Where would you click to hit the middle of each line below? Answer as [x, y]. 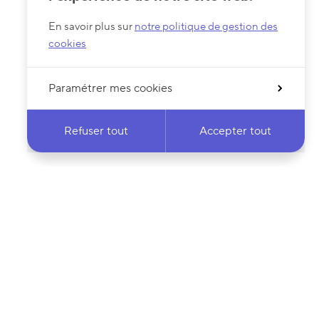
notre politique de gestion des [206, 27]
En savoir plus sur [91, 27]
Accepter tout [235, 131]
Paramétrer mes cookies [110, 88]
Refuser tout [96, 131]
